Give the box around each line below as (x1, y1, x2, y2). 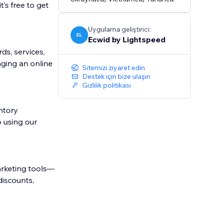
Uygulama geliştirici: (88, 25, 151, 34)
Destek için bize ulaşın (82, 72, 151, 81)
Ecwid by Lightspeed (88, 35, 166, 45)
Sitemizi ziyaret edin (82, 63, 145, 73)
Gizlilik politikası (82, 81, 131, 90)
